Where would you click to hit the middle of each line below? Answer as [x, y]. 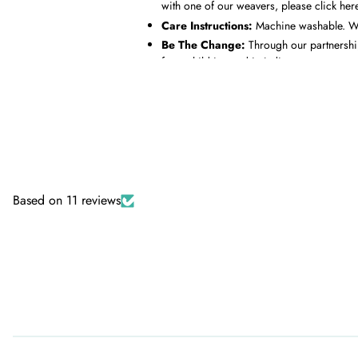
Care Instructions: [207, 25]
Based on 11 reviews [67, 200]
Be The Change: [205, 45]
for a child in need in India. [226, 62]
